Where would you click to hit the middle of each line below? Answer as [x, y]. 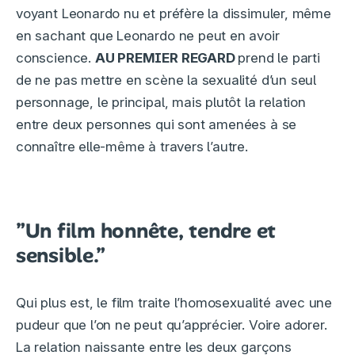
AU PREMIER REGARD [166, 58]
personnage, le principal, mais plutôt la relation [161, 103]
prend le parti [279, 58]
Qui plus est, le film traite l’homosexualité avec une [174, 303]
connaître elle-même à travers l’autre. [132, 147]
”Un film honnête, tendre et [146, 231]
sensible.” [61, 256]
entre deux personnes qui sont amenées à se [157, 125]
